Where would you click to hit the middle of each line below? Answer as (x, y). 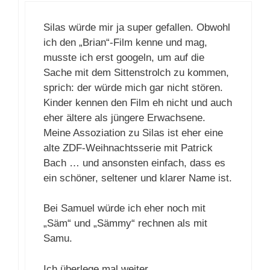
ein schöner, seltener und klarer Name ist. (138, 178)
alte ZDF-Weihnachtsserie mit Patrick (128, 148)
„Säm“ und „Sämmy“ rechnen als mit (125, 224)
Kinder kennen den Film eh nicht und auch (138, 102)
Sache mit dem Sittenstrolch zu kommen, (136, 72)
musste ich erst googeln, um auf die (124, 57)
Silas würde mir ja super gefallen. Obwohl (137, 27)
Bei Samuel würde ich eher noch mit (124, 209)
